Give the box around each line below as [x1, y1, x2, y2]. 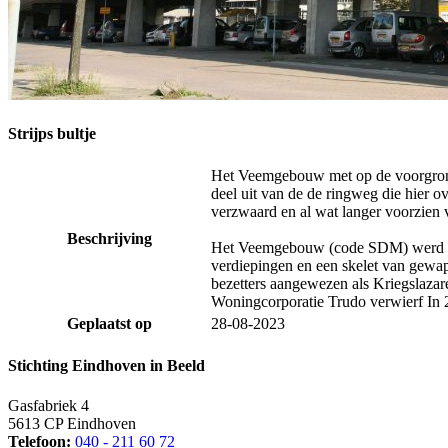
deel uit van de [211, 185, 307, 203]
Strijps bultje [8, 124, 96, 142]
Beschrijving [66, 230, 152, 248]
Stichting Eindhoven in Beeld [8, 357, 205, 375]
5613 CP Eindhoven [8, 414, 136, 432]
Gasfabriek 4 [8, 396, 89, 414]
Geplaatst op [66, 315, 152, 333]
